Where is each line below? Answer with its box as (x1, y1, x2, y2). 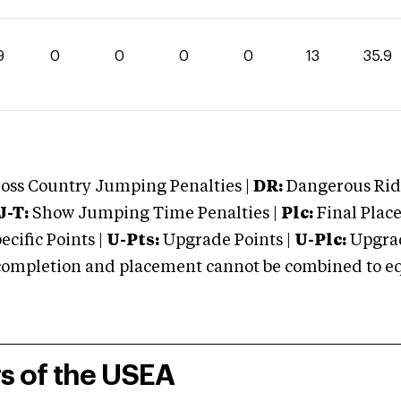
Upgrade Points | (163, 233, 294, 249)
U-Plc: (294, 233, 346, 249)
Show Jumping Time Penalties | (29, 206, 277, 222)
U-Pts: (107, 233, 159, 249)
